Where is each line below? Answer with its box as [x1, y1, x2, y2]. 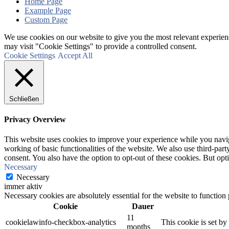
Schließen [9, 95, 39, 103]
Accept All [58, 51, 93, 60]
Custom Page [25, 15, 67, 24]
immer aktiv [4, 182, 42, 191]
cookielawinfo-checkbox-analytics [6, 218, 116, 227]
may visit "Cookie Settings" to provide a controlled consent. [4, 41, 197, 51]
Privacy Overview [4, 114, 66, 124]
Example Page [25, 6, 71, 15]
